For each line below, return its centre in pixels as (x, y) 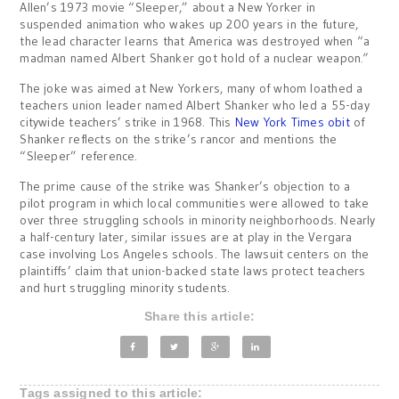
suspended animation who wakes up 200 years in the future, (189, 24)
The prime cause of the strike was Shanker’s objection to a (185, 186)
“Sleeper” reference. (79, 156)
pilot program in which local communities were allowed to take (195, 203)
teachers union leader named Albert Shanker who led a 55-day (195, 105)
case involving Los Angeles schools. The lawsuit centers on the (195, 254)
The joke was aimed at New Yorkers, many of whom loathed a (191, 88)
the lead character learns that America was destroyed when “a (195, 41)
